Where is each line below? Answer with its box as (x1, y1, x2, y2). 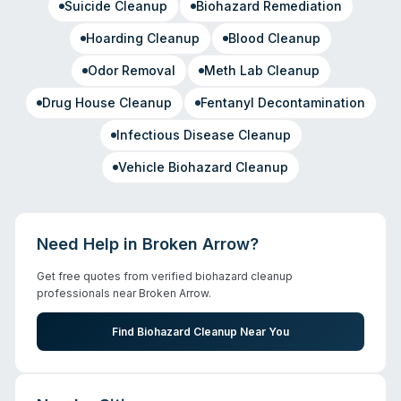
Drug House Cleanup (41, 95, 172, 110)
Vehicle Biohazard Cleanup (118, 159, 288, 175)
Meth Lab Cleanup (203, 63, 320, 78)
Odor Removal (87, 63, 175, 78)
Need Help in (37, 235, 142, 253)
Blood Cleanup (228, 30, 320, 46)
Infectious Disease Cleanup (115, 127, 291, 142)
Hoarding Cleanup (86, 30, 200, 46)
